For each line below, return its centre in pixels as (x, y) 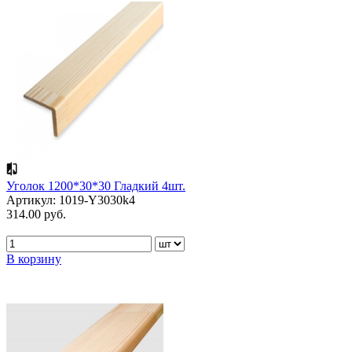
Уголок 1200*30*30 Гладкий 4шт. (96, 185)
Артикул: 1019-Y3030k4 (71, 200)
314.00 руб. (36, 214)
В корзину (34, 258)
